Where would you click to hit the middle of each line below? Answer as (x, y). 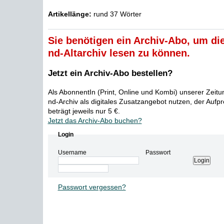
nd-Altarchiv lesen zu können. (119, 53)
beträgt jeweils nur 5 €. (84, 111)
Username (72, 152)
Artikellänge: (69, 14)
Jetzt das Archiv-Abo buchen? (95, 120)
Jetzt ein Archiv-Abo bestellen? (110, 73)
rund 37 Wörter (116, 14)
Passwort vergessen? (92, 187)
